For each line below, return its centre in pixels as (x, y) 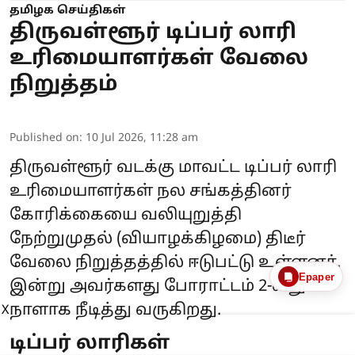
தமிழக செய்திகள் (67, 11)
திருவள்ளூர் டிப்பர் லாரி (153, 33)
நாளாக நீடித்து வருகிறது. (115, 311)
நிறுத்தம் (63, 86)
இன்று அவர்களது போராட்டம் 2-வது (158, 287)
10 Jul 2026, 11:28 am (142, 139)
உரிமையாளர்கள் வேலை (159, 59)
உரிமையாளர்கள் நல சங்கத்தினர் (151, 192)
